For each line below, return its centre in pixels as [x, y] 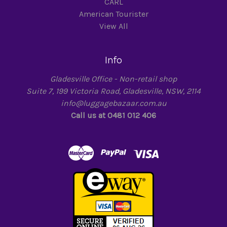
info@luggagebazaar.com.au [113, 103]
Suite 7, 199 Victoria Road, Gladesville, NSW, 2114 [113, 91]
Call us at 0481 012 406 [113, 116]
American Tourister [113, 14]
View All [113, 26]
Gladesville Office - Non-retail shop [113, 79]
